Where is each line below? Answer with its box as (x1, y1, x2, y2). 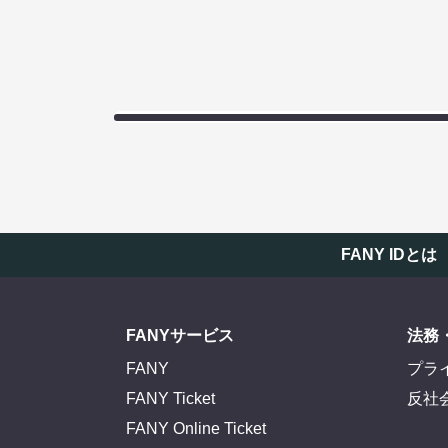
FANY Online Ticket (126, 420, 266, 438)
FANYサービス (126, 327, 234, 345)
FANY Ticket (126, 390, 215, 408)
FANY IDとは (341, 246, 437, 264)
